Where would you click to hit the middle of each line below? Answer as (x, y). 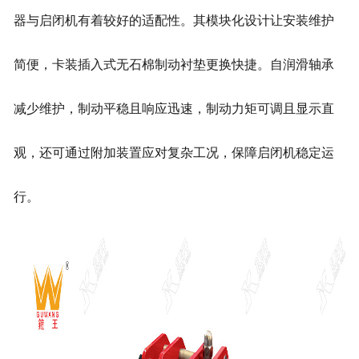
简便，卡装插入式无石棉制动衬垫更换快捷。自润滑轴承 (173, 65)
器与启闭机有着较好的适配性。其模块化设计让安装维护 (173, 21)
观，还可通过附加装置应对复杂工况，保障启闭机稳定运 (173, 153)
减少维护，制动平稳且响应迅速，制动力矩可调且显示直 (173, 109)
